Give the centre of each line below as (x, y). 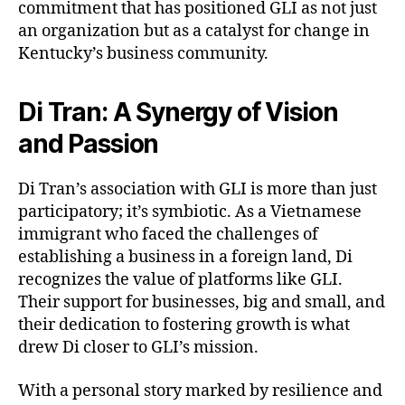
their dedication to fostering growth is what (184, 325)
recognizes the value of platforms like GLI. (180, 280)
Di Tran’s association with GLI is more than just (198, 190)
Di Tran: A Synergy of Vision (178, 113)
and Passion (89, 144)
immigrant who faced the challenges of (168, 235)
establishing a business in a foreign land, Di (185, 258)
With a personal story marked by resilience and (200, 391)
